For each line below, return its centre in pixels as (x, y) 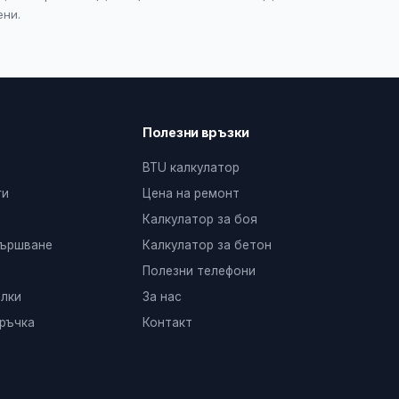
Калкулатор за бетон (207, 245)
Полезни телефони (199, 271)
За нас (162, 297)
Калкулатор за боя (200, 219)
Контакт (167, 322)
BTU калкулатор (191, 167)
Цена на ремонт (191, 193)
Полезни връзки (196, 132)
